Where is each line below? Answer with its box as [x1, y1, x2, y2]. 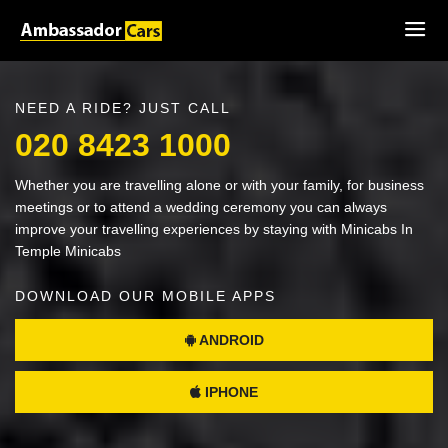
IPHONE [201, 384, 258, 400]
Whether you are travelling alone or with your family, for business [15, 177, 424, 193]
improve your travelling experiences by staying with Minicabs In [15, 221, 413, 237]
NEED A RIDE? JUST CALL [15, 100, 231, 116]
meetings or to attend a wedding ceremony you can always [15, 199, 387, 215]
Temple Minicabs [15, 243, 121, 259]
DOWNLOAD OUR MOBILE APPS [15, 288, 276, 304]
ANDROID [195, 332, 264, 348]
